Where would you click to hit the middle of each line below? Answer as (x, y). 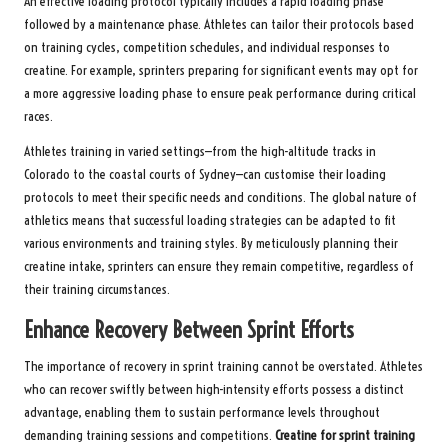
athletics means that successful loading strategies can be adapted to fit (210, 221)
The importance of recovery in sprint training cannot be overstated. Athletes (223, 367)
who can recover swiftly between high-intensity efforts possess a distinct (214, 390)
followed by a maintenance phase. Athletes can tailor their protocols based (219, 25)
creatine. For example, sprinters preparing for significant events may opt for (221, 71)
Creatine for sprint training (345, 436)
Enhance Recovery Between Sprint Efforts (189, 330)
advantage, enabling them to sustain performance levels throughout (202, 413)
